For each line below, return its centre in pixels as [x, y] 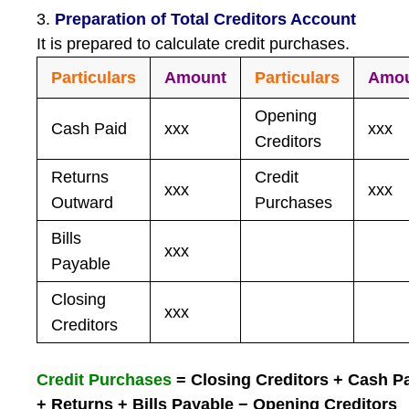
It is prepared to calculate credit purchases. [194, 44]
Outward [83, 203]
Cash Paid [89, 129]
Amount [196, 78]
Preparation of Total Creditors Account [204, 19]
